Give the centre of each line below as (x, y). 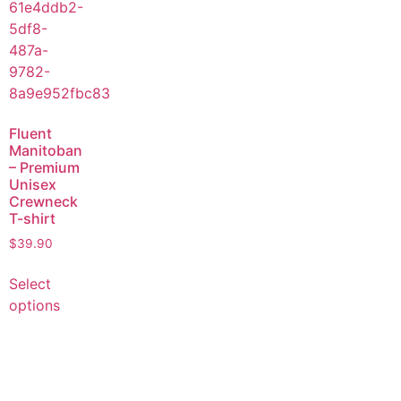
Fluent (30, 134)
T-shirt (32, 219)
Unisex (33, 185)
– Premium (44, 168)
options (34, 306)
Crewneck (43, 202)
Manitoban (46, 151)
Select (30, 284)
